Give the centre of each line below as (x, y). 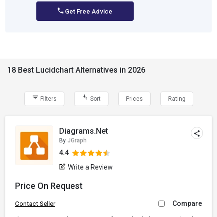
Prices (134, 99)
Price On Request (49, 186)
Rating (177, 99)
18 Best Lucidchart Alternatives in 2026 (76, 70)
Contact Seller (35, 204)
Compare (187, 203)
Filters (47, 99)
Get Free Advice (88, 11)
